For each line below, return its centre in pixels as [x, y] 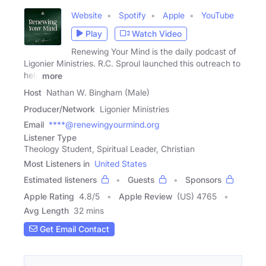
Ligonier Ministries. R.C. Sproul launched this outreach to [132, 63]
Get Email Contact [73, 229]
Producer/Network [59, 109]
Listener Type [50, 137]
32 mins [89, 210]
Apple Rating [49, 196]
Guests [141, 179]
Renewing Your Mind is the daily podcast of [154, 51]
